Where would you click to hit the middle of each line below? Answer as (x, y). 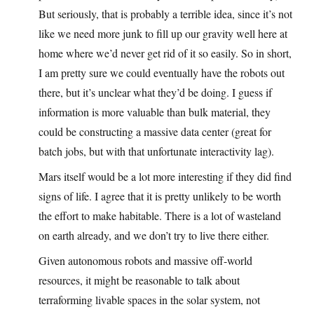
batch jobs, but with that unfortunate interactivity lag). (156, 151)
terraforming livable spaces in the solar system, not (149, 300)
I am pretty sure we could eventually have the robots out (162, 73)
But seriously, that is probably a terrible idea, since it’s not (165, 14)
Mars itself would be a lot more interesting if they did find (165, 177)
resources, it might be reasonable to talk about (139, 280)
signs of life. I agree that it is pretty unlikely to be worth (160, 196)
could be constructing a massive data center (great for (155, 132)
